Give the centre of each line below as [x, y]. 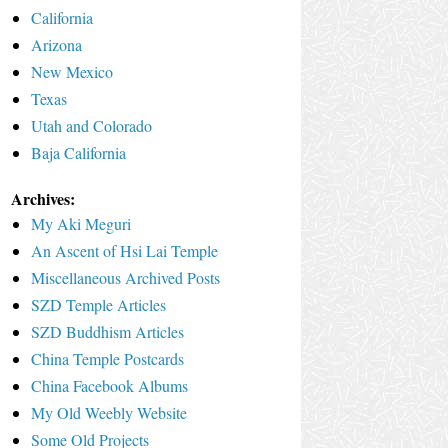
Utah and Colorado [91, 125]
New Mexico [72, 71]
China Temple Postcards [107, 358]
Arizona [56, 44]
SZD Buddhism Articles [107, 331]
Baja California [78, 152]
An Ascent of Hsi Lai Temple [124, 250]
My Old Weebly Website [109, 412]
